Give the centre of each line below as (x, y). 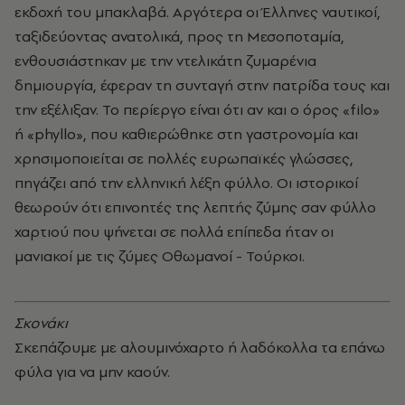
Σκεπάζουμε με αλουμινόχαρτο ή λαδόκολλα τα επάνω (200, 347)
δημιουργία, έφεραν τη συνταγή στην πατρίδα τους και (202, 85)
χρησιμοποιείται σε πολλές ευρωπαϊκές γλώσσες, (184, 158)
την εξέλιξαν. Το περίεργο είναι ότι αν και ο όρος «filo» (197, 109)
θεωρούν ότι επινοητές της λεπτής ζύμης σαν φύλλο (195, 207)
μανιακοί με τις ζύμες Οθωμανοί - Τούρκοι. (160, 255)
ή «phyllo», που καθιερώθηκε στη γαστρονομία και (186, 133)
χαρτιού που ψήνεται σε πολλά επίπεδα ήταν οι (174, 231)
